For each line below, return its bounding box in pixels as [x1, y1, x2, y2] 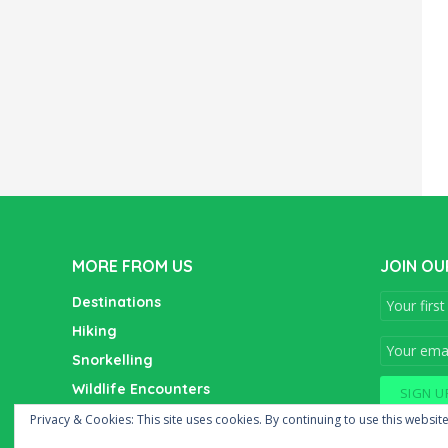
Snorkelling [72, 351, 153, 369]
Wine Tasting [72, 409, 163, 427]
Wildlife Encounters [72, 380, 210, 398]
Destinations [72, 293, 161, 311]
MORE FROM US [72, 256, 193, 276]
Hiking [72, 322, 117, 340]
